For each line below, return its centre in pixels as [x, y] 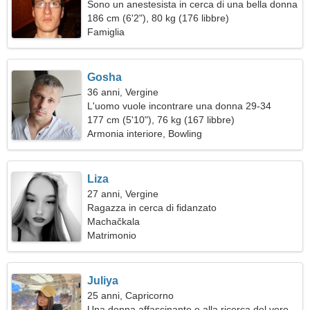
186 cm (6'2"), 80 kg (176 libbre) [158, 18]
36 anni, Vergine [123, 92]
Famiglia [106, 32]
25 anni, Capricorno [131, 295]
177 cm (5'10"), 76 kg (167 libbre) [161, 120]
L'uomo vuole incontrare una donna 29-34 [180, 106]
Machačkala [114, 221]
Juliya [103, 281]
